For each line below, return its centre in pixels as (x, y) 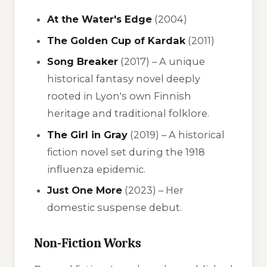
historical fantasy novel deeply (124, 79)
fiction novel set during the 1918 (126, 152)
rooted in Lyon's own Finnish (119, 96)
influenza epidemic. (97, 169)
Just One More (85, 190)
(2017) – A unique (162, 62)
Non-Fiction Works (88, 243)
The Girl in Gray (88, 134)
